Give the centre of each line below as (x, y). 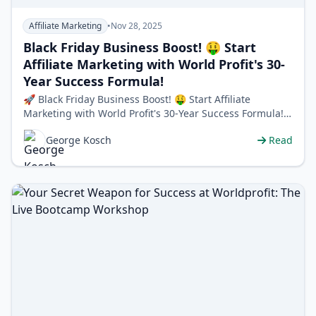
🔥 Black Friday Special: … (84, 128)
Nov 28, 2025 (136, 26)
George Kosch (79, 140)
